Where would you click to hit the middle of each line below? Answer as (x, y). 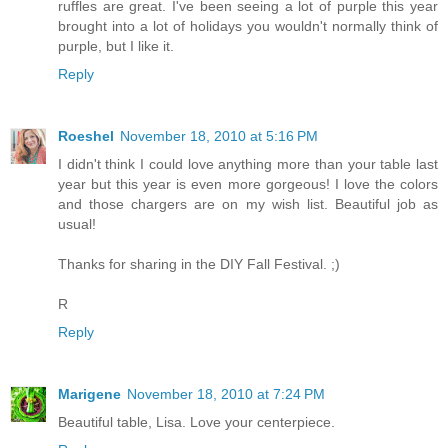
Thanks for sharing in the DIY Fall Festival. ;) (199, 263)
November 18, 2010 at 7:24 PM (226, 393)
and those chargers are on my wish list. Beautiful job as (248, 203)
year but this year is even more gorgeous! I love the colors (248, 183)
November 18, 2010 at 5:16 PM (219, 135)
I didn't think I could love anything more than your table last (248, 163)
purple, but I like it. (116, 45)
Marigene (89, 393)
